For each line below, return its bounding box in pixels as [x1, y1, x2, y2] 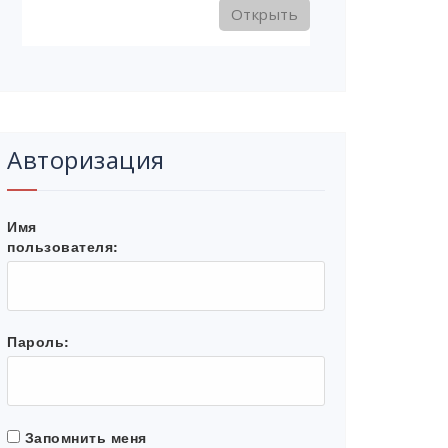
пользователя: [7, 236, 119, 257]
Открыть [230, 4, 298, 25]
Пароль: [7, 331, 70, 352]
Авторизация [7, 143, 165, 177]
